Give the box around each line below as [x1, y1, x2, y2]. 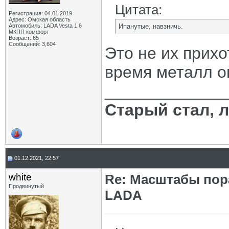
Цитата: [115, 2, 162, 17]
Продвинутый [9, 183, 44, 189]
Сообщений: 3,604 [9, 41, 56, 47]
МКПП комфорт [9, 29, 49, 35]
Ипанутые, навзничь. [119, 22, 183, 30]
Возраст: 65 [9, 35, 39, 41]
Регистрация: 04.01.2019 [9, 10, 72, 16]
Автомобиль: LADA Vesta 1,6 [9, 22, 82, 29]
